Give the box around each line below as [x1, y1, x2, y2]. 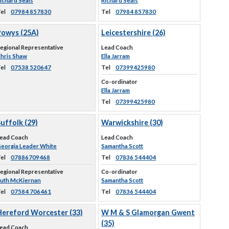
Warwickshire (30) [101, 118, 163, 127]
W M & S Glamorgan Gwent [101, 208, 195, 217]
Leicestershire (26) [101, 28, 166, 37]
